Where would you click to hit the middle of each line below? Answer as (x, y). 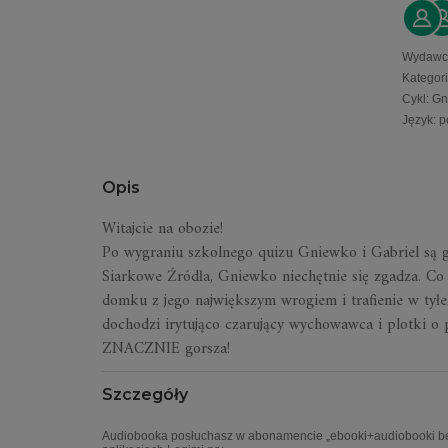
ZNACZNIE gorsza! (166, 349)
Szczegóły (145, 394)
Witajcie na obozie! (162, 229)
